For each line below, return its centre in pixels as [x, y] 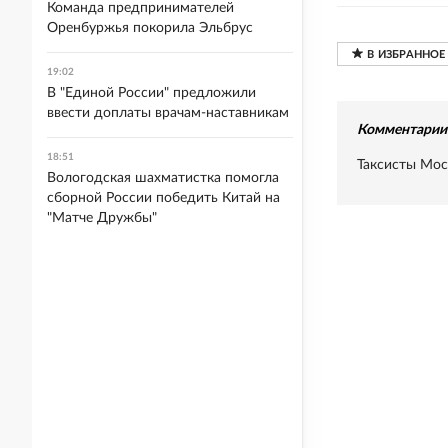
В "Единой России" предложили [151, 93]
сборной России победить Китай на [163, 198]
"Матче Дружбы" [102, 218]
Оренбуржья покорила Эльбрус [150, 28]
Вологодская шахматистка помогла [163, 178]
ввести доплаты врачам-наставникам [168, 113]
